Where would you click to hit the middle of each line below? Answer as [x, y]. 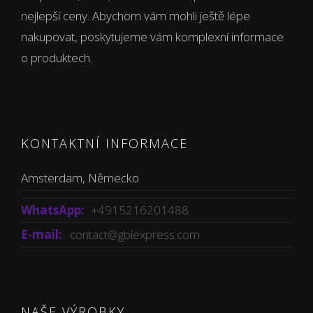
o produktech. [57, 58]
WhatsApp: [53, 210]
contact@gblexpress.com [135, 235]
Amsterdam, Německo [80, 178]
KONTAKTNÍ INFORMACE [104, 144]
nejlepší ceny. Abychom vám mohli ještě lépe [136, 16]
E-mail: [42, 235]
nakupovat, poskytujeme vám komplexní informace [152, 37]
